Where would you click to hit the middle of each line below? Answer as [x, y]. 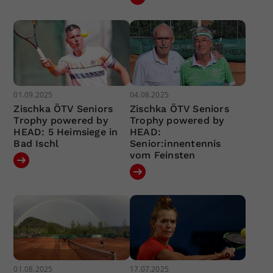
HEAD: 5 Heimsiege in [66, 132]
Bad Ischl [36, 143]
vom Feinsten [162, 155]
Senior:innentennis [175, 143]
